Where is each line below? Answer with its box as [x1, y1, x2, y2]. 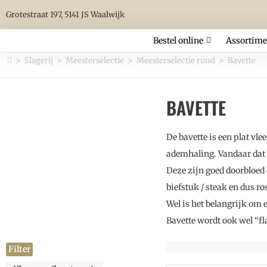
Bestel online [153, 35, 203, 46]
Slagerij [24, 55, 53, 66]
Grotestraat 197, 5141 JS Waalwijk [6, 9, 125, 20]
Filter [8, 244, 30, 254]
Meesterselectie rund [136, 55, 215, 66]
